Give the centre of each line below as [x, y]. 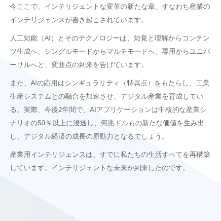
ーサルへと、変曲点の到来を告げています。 [79, 64]
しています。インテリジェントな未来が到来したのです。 [100, 167]
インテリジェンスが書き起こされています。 [79, 19]
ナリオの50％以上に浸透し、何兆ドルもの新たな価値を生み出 [107, 123]
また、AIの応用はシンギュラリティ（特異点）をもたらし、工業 [110, 83]
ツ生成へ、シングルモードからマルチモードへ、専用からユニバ [110, 51]
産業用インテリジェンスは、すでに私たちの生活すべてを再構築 [110, 154]
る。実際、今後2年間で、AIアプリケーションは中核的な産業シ [108, 109]
